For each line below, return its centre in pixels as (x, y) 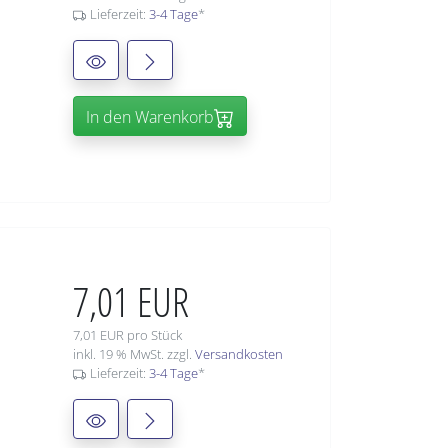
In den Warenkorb (150, 117)
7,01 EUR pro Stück (127, 335)
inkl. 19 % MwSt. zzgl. (134, 354)
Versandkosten (239, 354)
